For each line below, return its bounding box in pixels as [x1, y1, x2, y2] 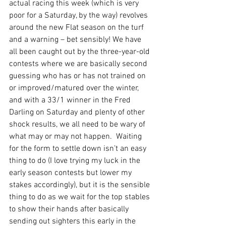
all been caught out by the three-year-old [9, 47, 152, 57]
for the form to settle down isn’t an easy [9, 144, 148, 154]
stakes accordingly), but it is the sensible [9, 180, 152, 190]
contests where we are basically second [9, 59, 149, 69]
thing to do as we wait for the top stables [9, 192, 152, 202]
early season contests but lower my [9, 168, 134, 178]
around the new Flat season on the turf [9, 23, 146, 33]
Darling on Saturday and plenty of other [9, 107, 147, 118]
